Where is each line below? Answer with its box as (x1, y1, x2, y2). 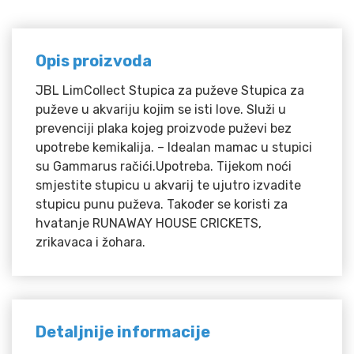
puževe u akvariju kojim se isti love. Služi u (36, 102, 286, 118)
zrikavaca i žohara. (36, 235, 145, 250)
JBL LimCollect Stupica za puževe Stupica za (36, 83, 304, 99)
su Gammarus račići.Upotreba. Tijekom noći (36, 159, 292, 175)
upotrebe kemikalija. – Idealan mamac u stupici (36, 140, 312, 156)
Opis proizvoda (36, 51, 152, 71)
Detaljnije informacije (36, 322, 210, 342)
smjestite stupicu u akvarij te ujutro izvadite (36, 178, 301, 194)
